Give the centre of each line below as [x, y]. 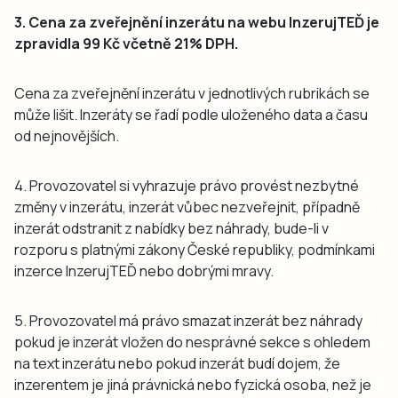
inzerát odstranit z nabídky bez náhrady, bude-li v [171, 228]
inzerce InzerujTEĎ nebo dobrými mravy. [144, 271]
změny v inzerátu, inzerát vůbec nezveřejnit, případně [187, 207]
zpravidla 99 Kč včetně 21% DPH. [126, 43]
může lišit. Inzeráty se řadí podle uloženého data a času [191, 114]
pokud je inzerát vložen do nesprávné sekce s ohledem [192, 342]
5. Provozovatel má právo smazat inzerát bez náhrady [188, 320]
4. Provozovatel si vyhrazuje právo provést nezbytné [187, 185]
